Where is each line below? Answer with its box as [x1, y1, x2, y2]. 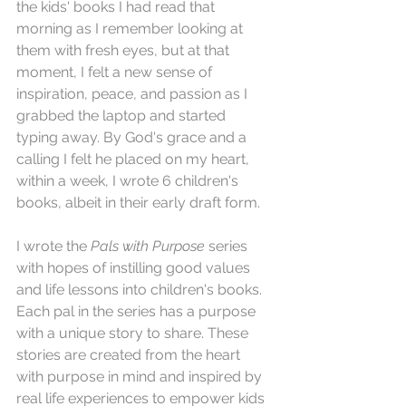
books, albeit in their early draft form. [16, 194, 264, 212]
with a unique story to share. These [16, 324, 252, 343]
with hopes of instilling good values [16, 259, 254, 277]
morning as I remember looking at [16, 20, 246, 38]
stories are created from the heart [16, 346, 244, 364]
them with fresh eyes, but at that [16, 42, 233, 60]
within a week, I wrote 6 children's [16, 172, 242, 190]
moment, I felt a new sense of [16, 63, 216, 82]
